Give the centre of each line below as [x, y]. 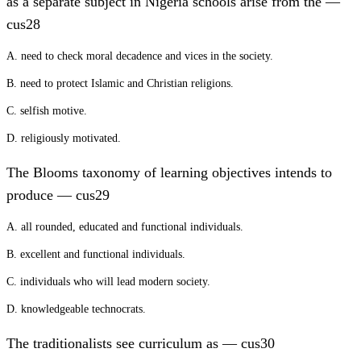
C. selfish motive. [47, 111]
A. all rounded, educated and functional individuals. [125, 227]
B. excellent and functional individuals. [96, 254]
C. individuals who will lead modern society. [108, 282]
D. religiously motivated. [64, 138]
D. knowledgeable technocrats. [76, 309]
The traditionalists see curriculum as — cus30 [141, 343]
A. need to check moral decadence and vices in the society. [140, 56]
